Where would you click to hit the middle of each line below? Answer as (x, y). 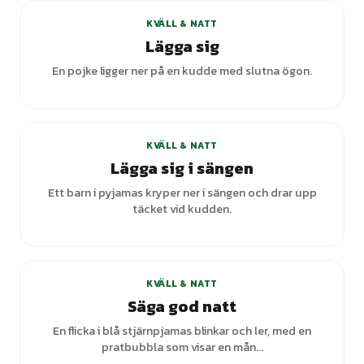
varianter (301, 240)
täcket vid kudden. (182, 209)
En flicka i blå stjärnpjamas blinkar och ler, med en (182, 331)
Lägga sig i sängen (182, 168)
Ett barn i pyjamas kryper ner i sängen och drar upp (182, 193)
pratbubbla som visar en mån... (182, 347)
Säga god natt (182, 306)
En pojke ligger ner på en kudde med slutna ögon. (182, 71)
